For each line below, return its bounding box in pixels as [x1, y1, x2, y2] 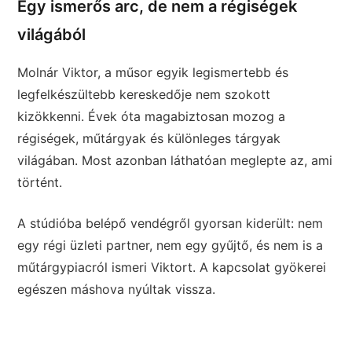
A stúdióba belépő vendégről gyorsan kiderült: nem [17, 214, 324, 231]
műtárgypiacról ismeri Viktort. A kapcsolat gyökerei [17, 258, 327, 275]
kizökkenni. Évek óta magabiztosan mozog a [17, 108, 286, 124]
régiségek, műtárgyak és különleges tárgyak [17, 130, 281, 146]
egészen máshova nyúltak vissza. [17, 280, 216, 297]
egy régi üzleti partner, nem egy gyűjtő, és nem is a [17, 236, 324, 253]
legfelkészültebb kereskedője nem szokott [17, 86, 271, 102]
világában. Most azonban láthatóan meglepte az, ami [17, 152, 333, 168]
